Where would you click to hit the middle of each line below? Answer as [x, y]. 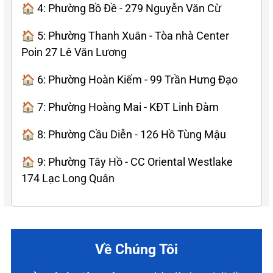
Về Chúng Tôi [136, 249]
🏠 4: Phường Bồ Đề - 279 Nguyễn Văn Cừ [121, 8]
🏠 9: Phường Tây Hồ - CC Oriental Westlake [127, 161]
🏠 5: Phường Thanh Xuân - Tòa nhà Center [125, 35]
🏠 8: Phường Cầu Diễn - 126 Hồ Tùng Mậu [124, 134]
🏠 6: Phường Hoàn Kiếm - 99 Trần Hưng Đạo [129, 79]
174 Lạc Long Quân [68, 178]
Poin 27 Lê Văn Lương [74, 52]
